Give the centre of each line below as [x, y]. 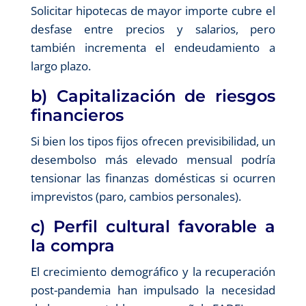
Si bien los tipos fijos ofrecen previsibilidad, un [153, 141]
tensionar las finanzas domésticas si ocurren [153, 178]
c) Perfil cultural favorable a [153, 226]
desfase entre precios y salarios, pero [153, 29]
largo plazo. [60, 66]
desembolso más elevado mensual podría [153, 159]
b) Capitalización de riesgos [153, 96]
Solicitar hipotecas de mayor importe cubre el [153, 10]
